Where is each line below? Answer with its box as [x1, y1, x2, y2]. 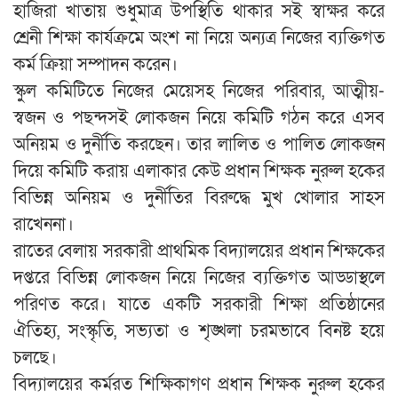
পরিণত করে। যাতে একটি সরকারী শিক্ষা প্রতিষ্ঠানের [13, 292, 385, 316]
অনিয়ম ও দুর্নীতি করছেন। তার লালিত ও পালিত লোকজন [13, 132, 385, 156]
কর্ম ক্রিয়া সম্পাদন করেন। [13, 52, 178, 76]
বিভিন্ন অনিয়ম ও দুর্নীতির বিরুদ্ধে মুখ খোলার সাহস [13, 186, 385, 210]
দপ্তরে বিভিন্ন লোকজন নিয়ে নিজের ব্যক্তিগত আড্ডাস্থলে [13, 266, 385, 290]
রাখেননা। [13, 212, 74, 236]
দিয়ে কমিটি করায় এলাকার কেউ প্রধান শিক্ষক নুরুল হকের [13, 159, 385, 183]
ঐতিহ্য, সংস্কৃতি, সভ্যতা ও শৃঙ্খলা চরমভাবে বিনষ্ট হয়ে [13, 319, 385, 343]
